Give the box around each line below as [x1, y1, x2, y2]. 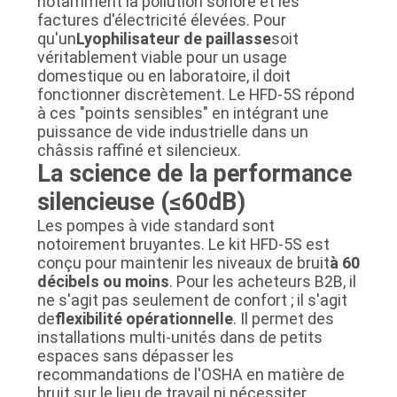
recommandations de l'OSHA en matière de [36, 364, 345, 384]
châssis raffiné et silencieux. [36, 140, 241, 160]
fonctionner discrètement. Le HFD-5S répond [36, 84, 354, 104]
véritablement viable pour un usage [36, 47, 287, 66]
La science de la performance [36, 159, 352, 188]
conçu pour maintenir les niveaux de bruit [36, 253, 330, 272]
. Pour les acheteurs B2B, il [168, 271, 356, 291]
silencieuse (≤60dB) [36, 187, 245, 216]
